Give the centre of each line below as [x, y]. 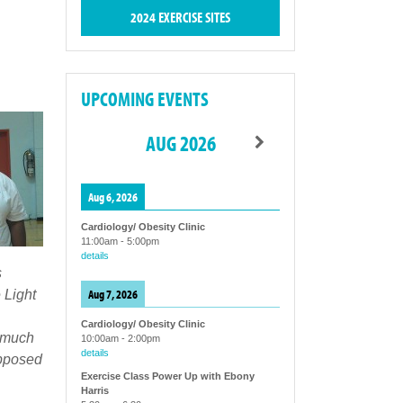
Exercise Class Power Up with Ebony [167, 376]
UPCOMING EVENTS [144, 99]
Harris [94, 391]
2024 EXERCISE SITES [180, 18]
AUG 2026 [180, 143]
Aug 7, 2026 [112, 294]
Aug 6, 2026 [112, 197]
